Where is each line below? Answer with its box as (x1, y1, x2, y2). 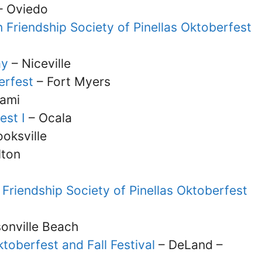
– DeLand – (155, 237, 223, 253)
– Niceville (8, 56, 71, 71)
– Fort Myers (33, 74, 111, 89)
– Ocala (29, 111, 72, 126)
